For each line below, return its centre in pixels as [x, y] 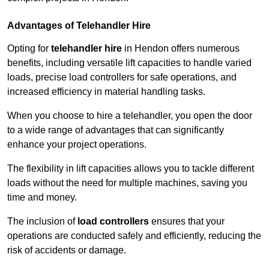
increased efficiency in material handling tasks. [106, 92]
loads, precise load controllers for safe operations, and [122, 77]
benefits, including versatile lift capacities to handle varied [129, 63]
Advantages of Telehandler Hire [79, 26]
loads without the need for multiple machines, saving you [127, 183]
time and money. [42, 198]
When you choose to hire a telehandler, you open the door [130, 116]
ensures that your [187, 222]
